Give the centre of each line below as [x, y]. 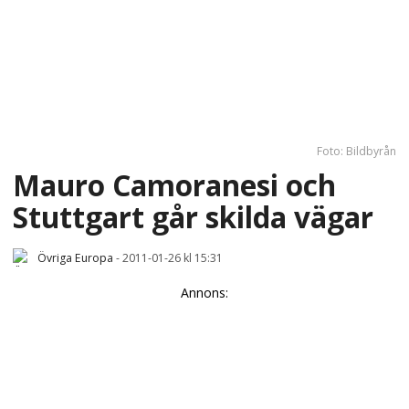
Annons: [204, 292]
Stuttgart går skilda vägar [193, 216]
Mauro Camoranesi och [174, 184]
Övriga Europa [75, 257]
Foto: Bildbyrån [357, 152]
